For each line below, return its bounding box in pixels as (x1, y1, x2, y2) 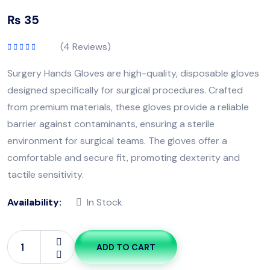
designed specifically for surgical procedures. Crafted (7, 83, 243, 96)
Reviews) (70, 40, 111, 53)
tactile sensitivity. (7, 168, 84, 181)
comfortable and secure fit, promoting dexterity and (7, 151, 240, 164)
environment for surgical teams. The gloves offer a (7, 134, 227, 147)
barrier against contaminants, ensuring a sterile (7, 117, 215, 130)
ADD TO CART (96, 241, 155, 253)
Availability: (7, 195, 61, 209)
